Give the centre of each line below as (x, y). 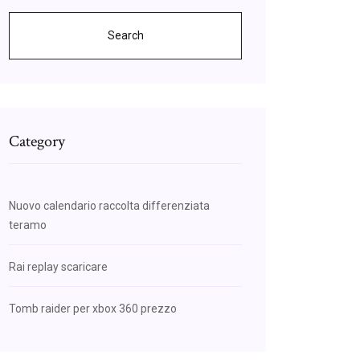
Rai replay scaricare (58, 267)
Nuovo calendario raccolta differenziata (109, 206)
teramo (28, 225)
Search (125, 35)
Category (37, 141)
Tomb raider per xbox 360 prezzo (93, 309)
